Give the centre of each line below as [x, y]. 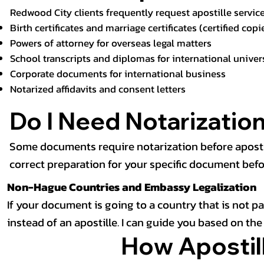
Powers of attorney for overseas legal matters [110, 44]
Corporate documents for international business [118, 74]
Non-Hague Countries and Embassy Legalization [131, 187]
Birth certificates [47, 28]
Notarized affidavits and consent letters [98, 90]
